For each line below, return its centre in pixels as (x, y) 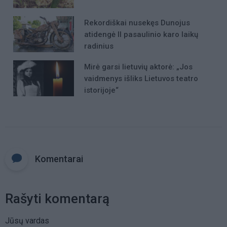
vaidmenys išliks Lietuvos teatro (141, 79)
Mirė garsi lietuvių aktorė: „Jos (138, 67)
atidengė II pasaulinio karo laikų (141, 34)
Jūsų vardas (27, 220)
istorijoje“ (101, 90)
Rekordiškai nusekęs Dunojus (137, 23)
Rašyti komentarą (57, 198)
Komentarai (59, 159)
